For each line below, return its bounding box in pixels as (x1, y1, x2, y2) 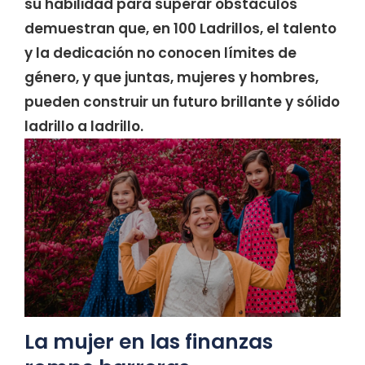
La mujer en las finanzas (24, 327, 273, 356)
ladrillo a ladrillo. (24, 117, 143, 137)
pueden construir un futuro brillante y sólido (24, 92, 340, 112)
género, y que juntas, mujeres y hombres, (24, 68, 319, 88)
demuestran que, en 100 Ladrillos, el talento (24, 19, 336, 39)
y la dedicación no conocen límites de (24, 43, 297, 64)
